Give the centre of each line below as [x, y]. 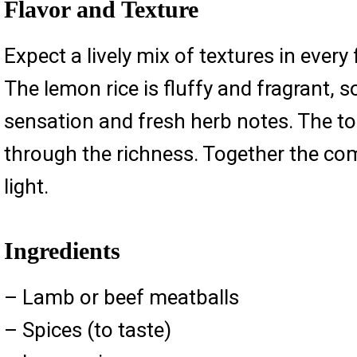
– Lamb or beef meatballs [121, 297]
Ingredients [62, 250]
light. [26, 187]
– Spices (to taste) [87, 330]
